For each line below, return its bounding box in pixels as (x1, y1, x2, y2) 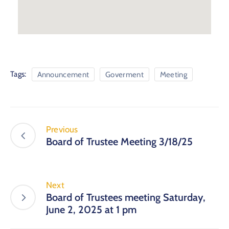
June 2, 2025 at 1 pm (46, 203, 136, 216)
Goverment (105, 70, 144, 79)
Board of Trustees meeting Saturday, (46, 191, 205, 203)
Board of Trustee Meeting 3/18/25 (46, 135, 193, 148)
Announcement (37, 70, 89, 79)
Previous (46, 124, 78, 134)
